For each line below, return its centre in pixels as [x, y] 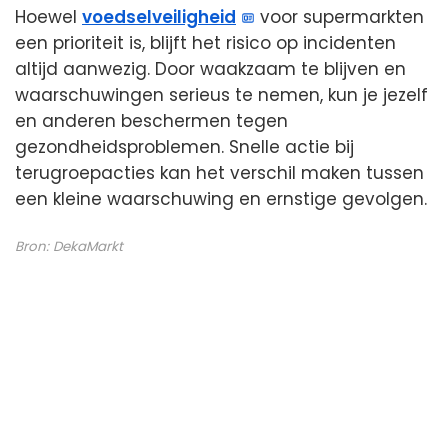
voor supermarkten [340, 17]
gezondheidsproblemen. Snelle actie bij [184, 147]
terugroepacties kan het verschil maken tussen [219, 173]
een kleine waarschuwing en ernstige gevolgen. [221, 199]
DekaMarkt [88, 246]
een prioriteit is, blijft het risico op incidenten [205, 43]
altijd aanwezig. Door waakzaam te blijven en [210, 69]
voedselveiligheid [159, 17]
